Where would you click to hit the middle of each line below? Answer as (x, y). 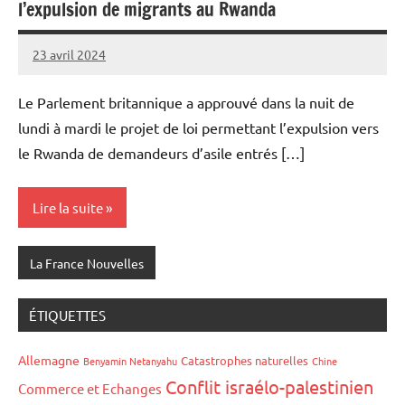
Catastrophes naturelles (245, 361)
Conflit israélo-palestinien (269, 387)
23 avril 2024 (69, 54)
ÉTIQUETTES (67, 316)
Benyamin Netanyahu (130, 361)
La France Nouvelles (86, 263)
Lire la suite (68, 207)
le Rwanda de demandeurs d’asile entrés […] (161, 153)
